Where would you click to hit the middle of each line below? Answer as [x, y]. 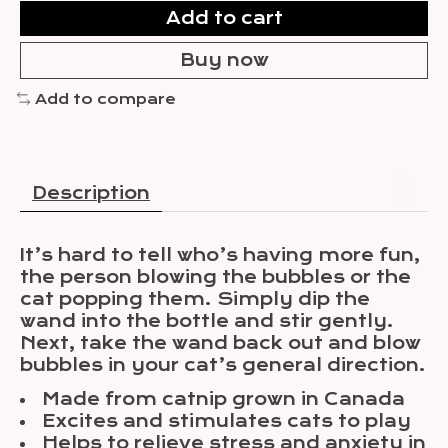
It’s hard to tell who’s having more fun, [220, 255]
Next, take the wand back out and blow [220, 343]
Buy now [224, 59]
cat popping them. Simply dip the [195, 299]
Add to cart [224, 17]
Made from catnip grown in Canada [223, 399]
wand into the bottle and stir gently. [207, 321]
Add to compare [105, 98]
